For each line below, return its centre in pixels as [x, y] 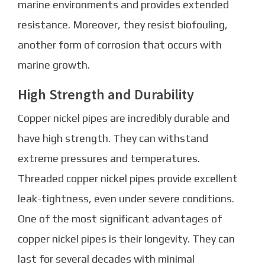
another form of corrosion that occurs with [120, 45]
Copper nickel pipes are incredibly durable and [124, 118]
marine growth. [54, 65]
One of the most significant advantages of [120, 219]
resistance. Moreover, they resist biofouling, [123, 25]
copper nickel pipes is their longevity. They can [126, 239]
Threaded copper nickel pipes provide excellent [128, 179]
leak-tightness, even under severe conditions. [126, 199]
